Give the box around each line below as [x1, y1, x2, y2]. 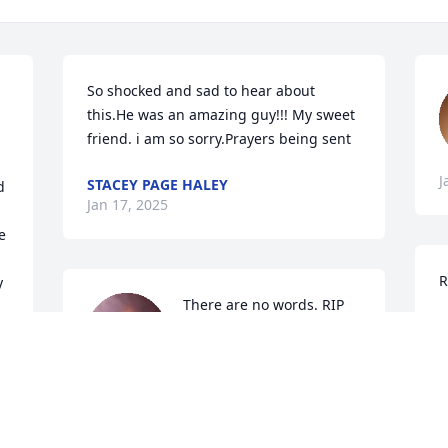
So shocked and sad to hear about [87, 81, 316, 101]
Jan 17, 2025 [87, 195, 169, 215]
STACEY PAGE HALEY [87, 175, 229, 195]
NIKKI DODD [183, 341, 268, 361]
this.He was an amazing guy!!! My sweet [87, 105, 356, 125]
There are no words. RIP [183, 295, 345, 315]
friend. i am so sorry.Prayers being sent [87, 129, 352, 149]
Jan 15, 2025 [183, 361, 265, 381]
